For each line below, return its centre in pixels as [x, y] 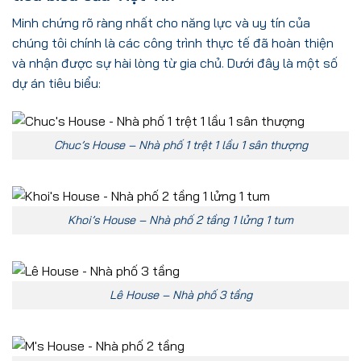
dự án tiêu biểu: [56, 83]
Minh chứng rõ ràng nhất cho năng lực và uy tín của [161, 23]
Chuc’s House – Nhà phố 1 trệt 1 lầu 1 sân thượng [180, 145]
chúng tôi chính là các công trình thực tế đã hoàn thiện [173, 43]
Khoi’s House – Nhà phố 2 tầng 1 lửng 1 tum [180, 220]
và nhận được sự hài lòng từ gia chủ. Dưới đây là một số [175, 63]
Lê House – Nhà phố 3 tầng [180, 295]
